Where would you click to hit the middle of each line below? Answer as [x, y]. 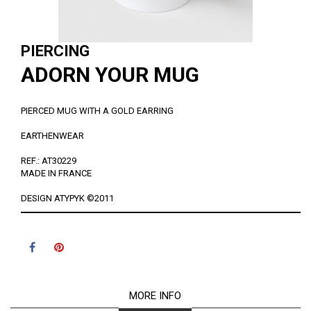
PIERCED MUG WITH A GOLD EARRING [97, 111]
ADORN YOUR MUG [110, 75]
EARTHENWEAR [52, 136]
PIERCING [55, 51]
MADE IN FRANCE [56, 173]
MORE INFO [155, 296]
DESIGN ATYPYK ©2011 [67, 198]
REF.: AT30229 [49, 161]
